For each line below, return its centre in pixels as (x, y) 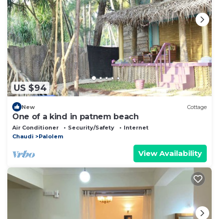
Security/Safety (91, 128)
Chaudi (23, 137)
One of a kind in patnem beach (76, 117)
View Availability (170, 153)
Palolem (51, 137)
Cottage (197, 107)
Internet (136, 128)
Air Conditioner (35, 128)
